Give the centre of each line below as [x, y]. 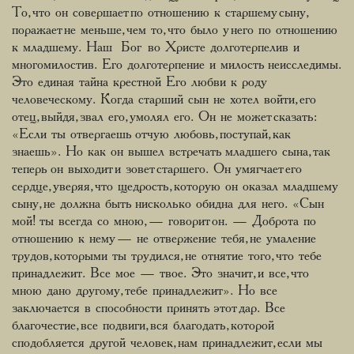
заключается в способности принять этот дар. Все [149, 309]
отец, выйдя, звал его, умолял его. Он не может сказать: [163, 117]
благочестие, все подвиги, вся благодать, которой [143, 326]
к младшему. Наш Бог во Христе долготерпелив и [156, 48]
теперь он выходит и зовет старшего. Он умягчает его [157, 169]
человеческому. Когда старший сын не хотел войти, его [164, 100]
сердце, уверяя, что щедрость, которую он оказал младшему [173, 187]
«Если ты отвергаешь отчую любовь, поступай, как [151, 135]
